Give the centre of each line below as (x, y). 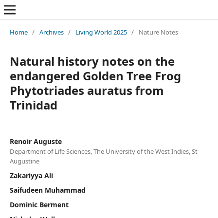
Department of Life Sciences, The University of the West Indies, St (103, 151)
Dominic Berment (39, 204)
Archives (51, 32)
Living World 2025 (101, 32)
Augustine (24, 161)
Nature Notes (158, 32)
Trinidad (33, 105)
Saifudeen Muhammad (47, 190)
